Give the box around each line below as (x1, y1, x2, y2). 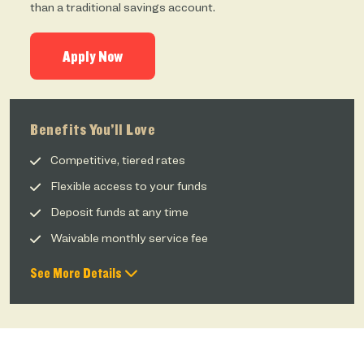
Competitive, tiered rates (50, 153, 188, 167)
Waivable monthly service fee (50, 231, 210, 245)
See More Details (30, 265, 124, 281)
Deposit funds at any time (50, 205, 191, 219)
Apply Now (63, 46, 123, 66)
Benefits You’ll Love (30, 119, 158, 139)
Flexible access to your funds (50, 179, 210, 193)
